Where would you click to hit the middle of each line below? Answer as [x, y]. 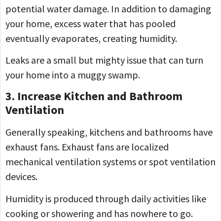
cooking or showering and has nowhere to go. [99, 213]
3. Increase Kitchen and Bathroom [94, 96]
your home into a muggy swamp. [74, 75]
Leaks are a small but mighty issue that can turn [104, 60]
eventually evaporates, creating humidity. [91, 38]
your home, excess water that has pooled [91, 23]
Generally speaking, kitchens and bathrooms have [109, 132]
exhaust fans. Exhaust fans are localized [87, 147]
